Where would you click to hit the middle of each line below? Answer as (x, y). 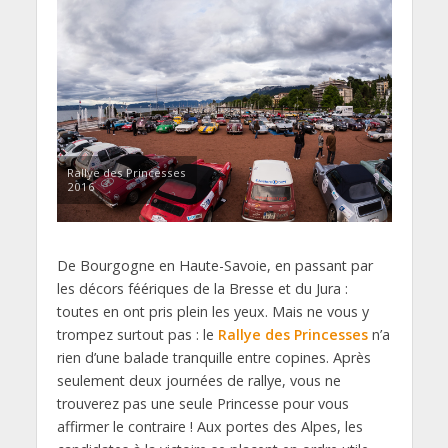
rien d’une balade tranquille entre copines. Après (213, 357)
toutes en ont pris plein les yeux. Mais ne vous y (212, 311)
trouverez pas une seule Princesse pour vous (202, 403)
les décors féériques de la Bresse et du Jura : (202, 288)
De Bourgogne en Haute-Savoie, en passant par (214, 265)
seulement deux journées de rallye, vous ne (198, 380)
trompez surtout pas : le (137, 334)
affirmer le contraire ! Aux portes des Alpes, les (209, 426)
